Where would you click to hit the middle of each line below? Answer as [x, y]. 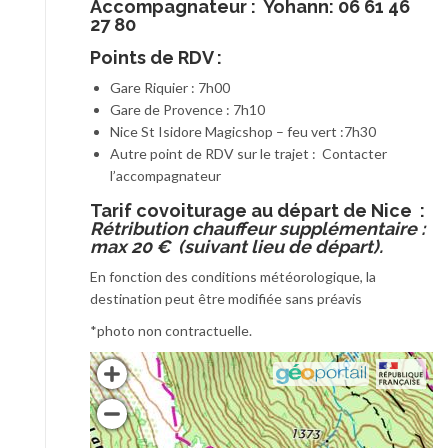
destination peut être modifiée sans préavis [226, 299]
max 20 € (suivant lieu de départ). [236, 247]
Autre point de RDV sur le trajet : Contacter [248, 154]
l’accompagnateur [165, 176]
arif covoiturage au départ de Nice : [263, 211]
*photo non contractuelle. [171, 331]
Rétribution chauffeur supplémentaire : [257, 229]
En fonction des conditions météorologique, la [233, 277]
